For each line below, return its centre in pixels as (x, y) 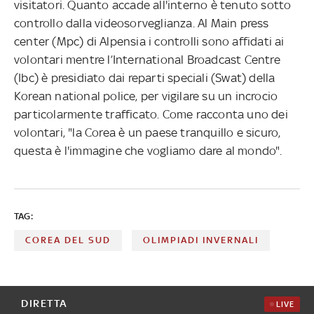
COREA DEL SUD (68, 240)
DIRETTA (45, 303)
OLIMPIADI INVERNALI (201, 240)
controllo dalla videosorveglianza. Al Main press (142, 23)
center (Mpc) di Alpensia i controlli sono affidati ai (149, 41)
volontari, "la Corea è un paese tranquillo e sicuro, (148, 132)
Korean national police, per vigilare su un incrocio (146, 96)
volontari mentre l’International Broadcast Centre (147, 60)
